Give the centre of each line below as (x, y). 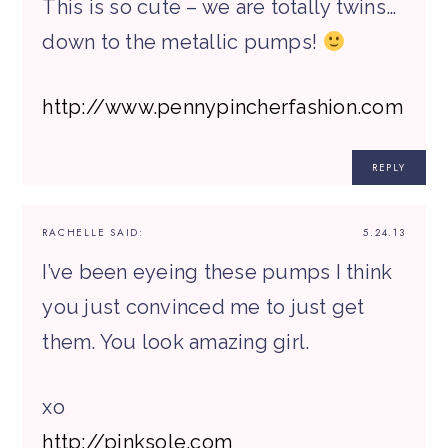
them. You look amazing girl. (176, 342)
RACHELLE (74, 233)
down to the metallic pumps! (182, 42)
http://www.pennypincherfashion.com (222, 107)
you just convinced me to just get (203, 307)
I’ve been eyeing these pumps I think (217, 272)
